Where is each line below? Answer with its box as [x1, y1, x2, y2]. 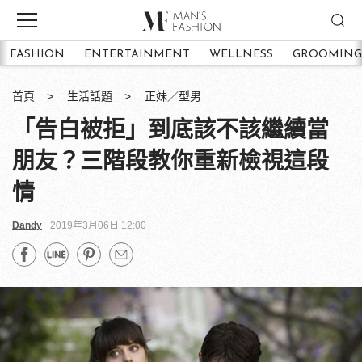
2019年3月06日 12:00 [50, 220, 146, 231]
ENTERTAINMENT [84, 48, 190, 61]
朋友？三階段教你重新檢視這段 [12, 149, 329, 174]
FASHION [10, 48, 65, 61]
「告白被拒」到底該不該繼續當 [12, 117, 329, 142]
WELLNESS [209, 48, 273, 61]
